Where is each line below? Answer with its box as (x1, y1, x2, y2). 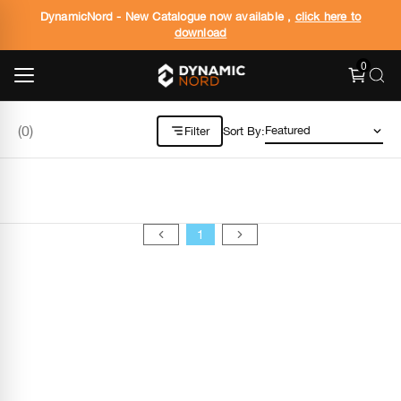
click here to (294, 10, 362, 23)
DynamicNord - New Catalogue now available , (39, 10, 295, 23)
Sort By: (223, 124, 266, 138)
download (174, 26, 227, 39)
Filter (184, 124, 210, 138)
